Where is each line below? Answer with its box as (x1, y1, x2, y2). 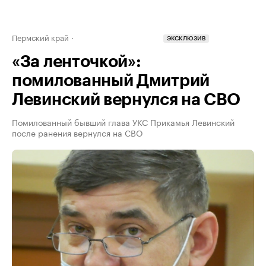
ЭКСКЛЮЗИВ (167, 36, 205, 42)
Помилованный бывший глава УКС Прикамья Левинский (12, 115, 235, 128)
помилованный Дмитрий (12, 72, 210, 89)
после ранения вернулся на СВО (12, 126, 142, 139)
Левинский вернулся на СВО (12, 91, 240, 108)
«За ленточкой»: (12, 53, 141, 70)
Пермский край (12, 31, 69, 43)
